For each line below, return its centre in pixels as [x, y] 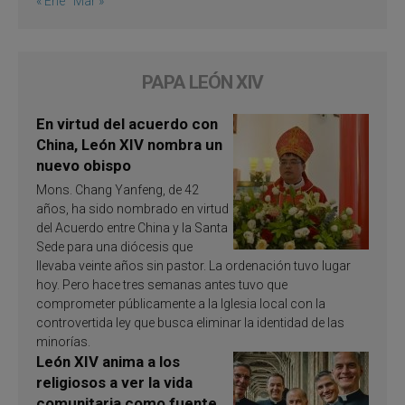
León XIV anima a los [108, 361]
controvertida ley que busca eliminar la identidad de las [190, 322]
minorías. [63, 341]
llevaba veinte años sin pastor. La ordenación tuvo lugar [193, 265]
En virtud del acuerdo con [127, 123]
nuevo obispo [84, 165]
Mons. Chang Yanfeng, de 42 [118, 189]
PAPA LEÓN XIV [202, 82]
